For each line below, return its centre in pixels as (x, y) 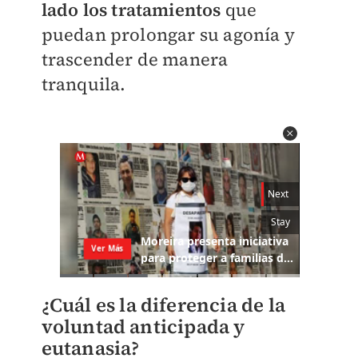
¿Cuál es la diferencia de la (163, 305)
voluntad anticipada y (143, 327)
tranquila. (84, 84)
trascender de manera (135, 59)
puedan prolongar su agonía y (168, 34)
